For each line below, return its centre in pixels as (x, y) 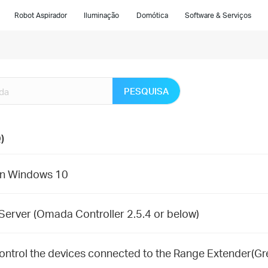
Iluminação (102, 15)
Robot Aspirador (41, 15)
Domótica (152, 15)
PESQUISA (146, 91)
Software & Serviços (218, 15)
